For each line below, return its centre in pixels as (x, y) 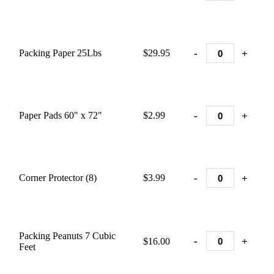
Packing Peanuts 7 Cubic (67, 236)
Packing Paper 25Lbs (60, 53)
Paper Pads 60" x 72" (61, 115)
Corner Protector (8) (58, 178)
